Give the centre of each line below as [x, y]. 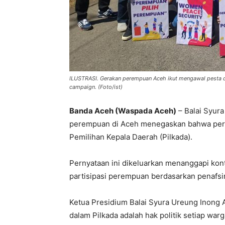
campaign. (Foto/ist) [96, 87]
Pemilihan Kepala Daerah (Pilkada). [131, 137]
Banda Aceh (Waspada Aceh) [123, 111]
